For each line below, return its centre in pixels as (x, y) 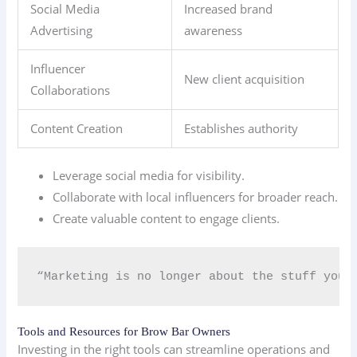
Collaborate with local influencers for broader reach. (196, 197)
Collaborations (71, 90)
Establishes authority (241, 128)
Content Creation (77, 128)
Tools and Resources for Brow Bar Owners (124, 332)
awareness (214, 30)
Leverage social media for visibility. (149, 176)
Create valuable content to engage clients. (167, 219)
